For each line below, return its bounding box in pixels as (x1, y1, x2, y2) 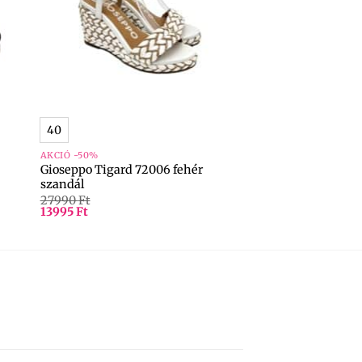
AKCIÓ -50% (40, 149, 99, 161)
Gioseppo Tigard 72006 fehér (40, 162, 203, 177)
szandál (40, 176, 84, 192)
